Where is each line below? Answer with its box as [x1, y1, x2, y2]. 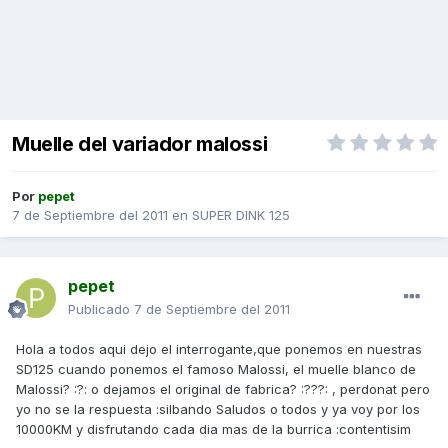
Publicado [68, 301, 134, 318]
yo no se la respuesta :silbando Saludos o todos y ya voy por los [16, 401, 420, 418]
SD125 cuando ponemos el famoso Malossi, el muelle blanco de [16, 361, 416, 378]
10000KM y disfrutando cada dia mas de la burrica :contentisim [16, 421, 411, 438]
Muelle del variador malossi [12, 132, 268, 157]
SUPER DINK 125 [192, 207, 290, 224]
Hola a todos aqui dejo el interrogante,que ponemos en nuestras [16, 341, 422, 358]
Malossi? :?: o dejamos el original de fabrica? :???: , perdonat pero [16, 381, 430, 398]
